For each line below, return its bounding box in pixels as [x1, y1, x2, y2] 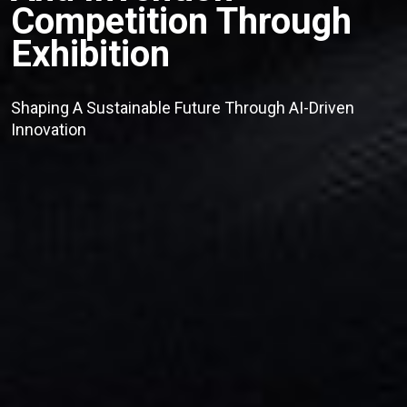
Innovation [11, 120, 86, 140]
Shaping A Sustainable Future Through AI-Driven [11, 98, 354, 118]
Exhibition [11, 33, 170, 76]
